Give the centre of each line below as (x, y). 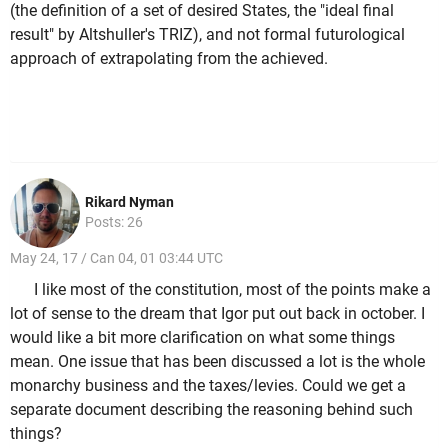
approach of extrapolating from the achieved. (169, 58)
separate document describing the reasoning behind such (211, 409)
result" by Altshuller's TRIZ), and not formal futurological (207, 34)
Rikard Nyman (129, 202)
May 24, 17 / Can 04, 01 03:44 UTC (116, 258)
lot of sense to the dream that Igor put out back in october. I (217, 313)
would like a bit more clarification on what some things (202, 337)
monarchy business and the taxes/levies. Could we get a (208, 385)
